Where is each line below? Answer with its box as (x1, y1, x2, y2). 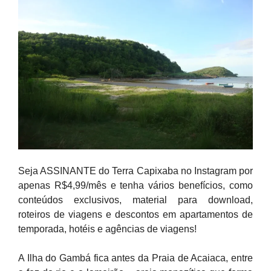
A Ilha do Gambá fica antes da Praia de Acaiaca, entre (18, 253, 253, 263)
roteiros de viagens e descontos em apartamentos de (18, 209, 253, 220)
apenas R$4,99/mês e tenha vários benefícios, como (18, 180, 253, 191)
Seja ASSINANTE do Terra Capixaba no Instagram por (18, 166, 253, 176)
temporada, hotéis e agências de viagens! (18, 224, 197, 234)
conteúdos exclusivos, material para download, (18, 195, 253, 205)
